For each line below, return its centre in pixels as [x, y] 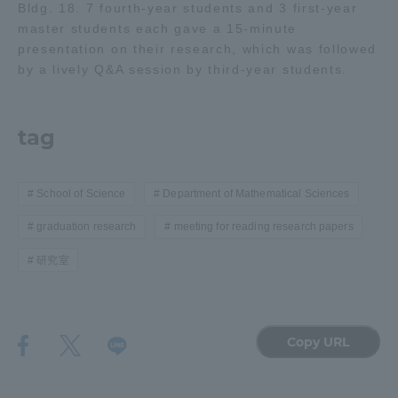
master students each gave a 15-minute [158, 28]
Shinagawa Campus [72, 103]
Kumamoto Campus [73, 175]
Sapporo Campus [65, 228]
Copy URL [318, 342]
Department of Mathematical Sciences [256, 194]
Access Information [103, 43]
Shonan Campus [265, 103]
